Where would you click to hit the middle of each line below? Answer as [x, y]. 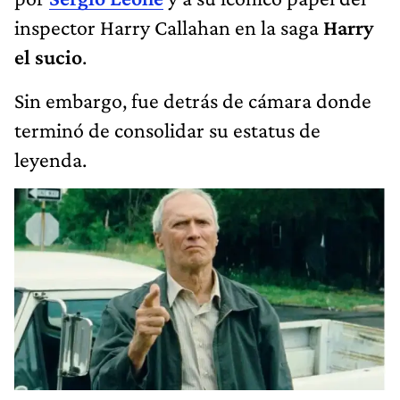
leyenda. [50, 159]
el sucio [48, 56]
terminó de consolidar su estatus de [167, 129]
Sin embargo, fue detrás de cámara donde [193, 100]
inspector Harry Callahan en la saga [169, 27]
